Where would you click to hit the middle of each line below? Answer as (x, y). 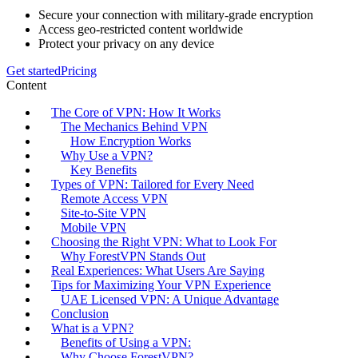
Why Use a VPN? (107, 156)
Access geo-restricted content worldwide (141, 30)
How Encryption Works (131, 141)
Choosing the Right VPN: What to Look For (164, 242)
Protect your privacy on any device (126, 44)
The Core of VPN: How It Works (136, 113)
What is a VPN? (92, 328)
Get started (34, 71)
